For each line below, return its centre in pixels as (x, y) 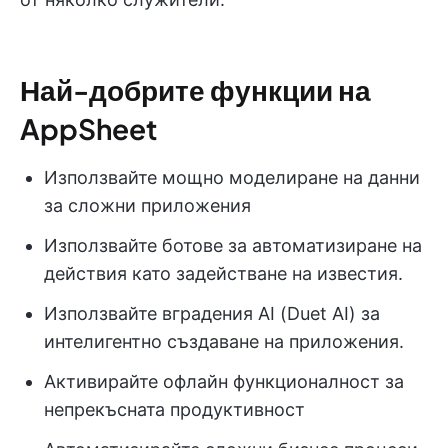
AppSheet (88, 128)
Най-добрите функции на (195, 89)
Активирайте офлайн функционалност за (224, 381)
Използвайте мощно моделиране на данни (232, 177)
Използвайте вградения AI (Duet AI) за (212, 313)
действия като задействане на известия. (223, 273)
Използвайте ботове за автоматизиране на (233, 245)
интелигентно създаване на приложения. (224, 341)
